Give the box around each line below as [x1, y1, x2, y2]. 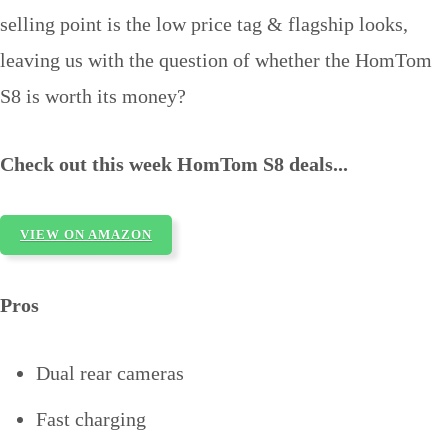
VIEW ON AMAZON [20, 227, 152, 243]
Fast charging [36, 408, 146, 431]
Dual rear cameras [36, 362, 184, 385]
